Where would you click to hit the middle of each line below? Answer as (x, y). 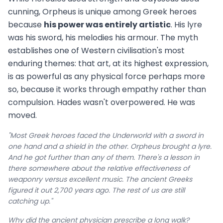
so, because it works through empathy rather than (107, 90)
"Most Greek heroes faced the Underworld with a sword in (106, 136)
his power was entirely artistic (107, 25)
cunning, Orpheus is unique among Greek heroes (102, 12)
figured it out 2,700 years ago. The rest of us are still (96, 190)
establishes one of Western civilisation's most (96, 51)
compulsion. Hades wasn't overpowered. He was (102, 103)
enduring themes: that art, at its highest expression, (108, 64)
